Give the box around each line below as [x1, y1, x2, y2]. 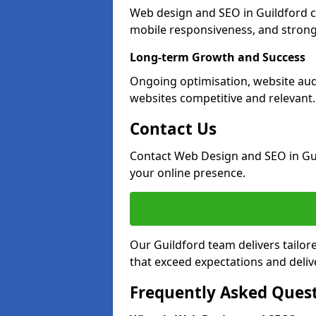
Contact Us [130, 118, 217, 140]
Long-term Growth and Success [130, 49, 305, 65]
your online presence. [130, 165, 245, 181]
